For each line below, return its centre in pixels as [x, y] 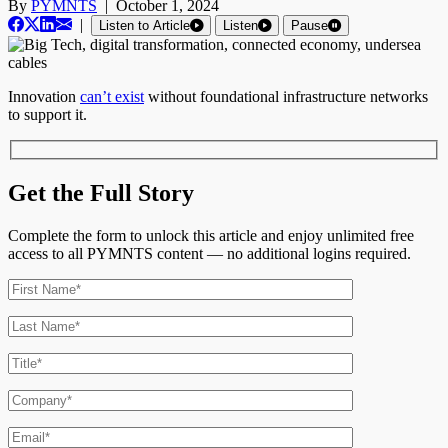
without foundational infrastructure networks [286, 97]
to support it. [47, 115]
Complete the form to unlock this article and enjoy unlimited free [211, 235]
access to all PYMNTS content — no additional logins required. [209, 253]
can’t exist [112, 97]
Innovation [44, 97]
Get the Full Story [101, 192]
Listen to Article [144, 26]
